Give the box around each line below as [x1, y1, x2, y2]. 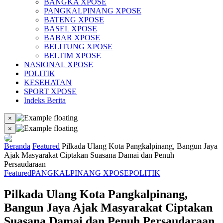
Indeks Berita [24, 96, 66, 105]
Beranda [4, 142, 30, 150]
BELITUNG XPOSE [44, 42, 112, 51]
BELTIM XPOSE [44, 51, 101, 60]
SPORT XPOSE [24, 87, 77, 96]
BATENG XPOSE [44, 15, 104, 24]
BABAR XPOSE [44, 33, 100, 42]
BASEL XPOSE [44, 24, 97, 33]
